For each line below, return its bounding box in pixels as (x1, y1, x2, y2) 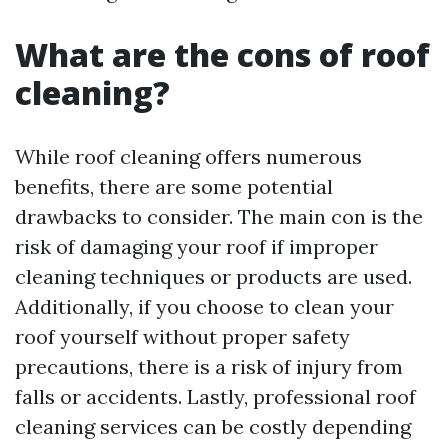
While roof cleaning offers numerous (15, 144, 362, 169)
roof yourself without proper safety (15, 324, 350, 349)
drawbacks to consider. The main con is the (15, 204, 423, 229)
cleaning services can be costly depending (15, 414, 411, 439)
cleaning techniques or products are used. (15, 264, 412, 289)
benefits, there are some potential (15, 174, 333, 199)
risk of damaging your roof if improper (15, 234, 378, 259)
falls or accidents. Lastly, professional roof (15, 384, 416, 409)
